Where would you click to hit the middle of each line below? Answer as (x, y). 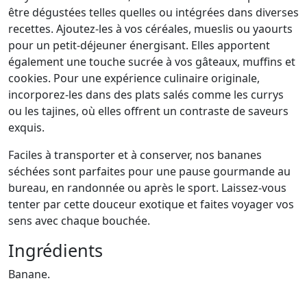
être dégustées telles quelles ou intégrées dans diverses (153, 13)
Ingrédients (56, 250)
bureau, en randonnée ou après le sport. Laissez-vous (147, 188)
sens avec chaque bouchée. (79, 221)
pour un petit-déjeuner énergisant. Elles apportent (139, 46)
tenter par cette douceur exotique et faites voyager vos (151, 205)
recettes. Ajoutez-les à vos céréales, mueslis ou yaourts (150, 29)
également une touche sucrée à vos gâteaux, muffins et (152, 62)
